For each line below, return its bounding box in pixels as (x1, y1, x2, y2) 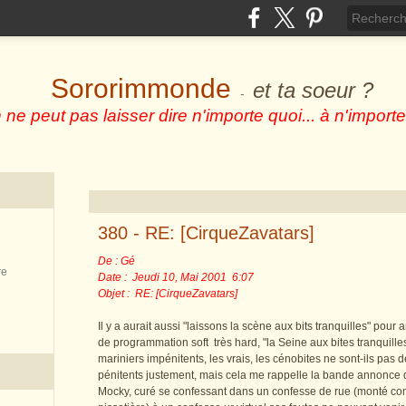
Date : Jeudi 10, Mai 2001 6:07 (98, 271, 254, 284)
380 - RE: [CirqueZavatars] (98, 223, 314, 243)
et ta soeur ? (253, 78, 373, 102)
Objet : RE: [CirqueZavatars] (98, 287, 237, 300)
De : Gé (98, 255, 135, 267)
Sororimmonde (51, 73, 231, 103)
